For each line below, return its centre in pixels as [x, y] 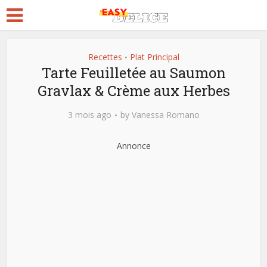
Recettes [105, 57]
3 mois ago [89, 115]
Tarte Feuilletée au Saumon [133, 73]
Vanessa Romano [165, 115]
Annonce [133, 146]
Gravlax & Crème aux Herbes [133, 91]
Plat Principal [154, 57]
